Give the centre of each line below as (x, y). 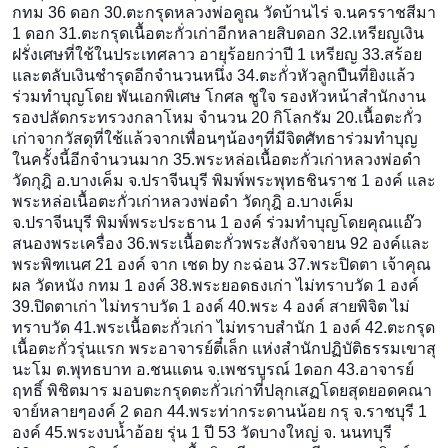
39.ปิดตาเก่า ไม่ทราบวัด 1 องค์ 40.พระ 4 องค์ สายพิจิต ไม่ (211, 307)
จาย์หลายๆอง (58, 412)
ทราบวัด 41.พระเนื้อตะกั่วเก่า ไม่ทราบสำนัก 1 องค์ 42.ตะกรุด (223, 328)
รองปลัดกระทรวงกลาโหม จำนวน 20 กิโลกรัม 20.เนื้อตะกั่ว (217, 118)
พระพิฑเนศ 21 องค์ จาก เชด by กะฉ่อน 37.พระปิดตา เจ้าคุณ (221, 265)
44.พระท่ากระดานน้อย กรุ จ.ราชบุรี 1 (297, 412)
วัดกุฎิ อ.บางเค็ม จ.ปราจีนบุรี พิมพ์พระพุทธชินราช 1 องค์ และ (224, 181)
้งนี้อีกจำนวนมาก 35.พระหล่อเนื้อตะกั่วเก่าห (202, 160)
